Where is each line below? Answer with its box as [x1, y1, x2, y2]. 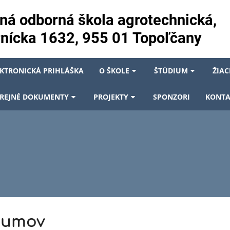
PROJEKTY [93, 92, 128, 102]
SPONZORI [153, 92, 190, 102]
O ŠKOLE [99, 66, 129, 75]
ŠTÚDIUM [154, 66, 188, 75]
